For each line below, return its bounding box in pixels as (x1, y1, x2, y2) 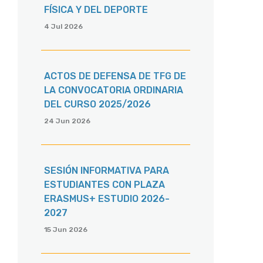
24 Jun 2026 (44, 117, 90, 126)
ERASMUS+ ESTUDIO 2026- (44, 193, 170, 205)
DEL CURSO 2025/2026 (44, 99, 151, 110)
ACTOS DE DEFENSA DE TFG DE (44, 70, 186, 82)
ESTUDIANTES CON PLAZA (44, 179, 165, 191)
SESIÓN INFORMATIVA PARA (44, 165, 169, 177)
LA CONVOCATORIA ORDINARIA (44, 85, 183, 96)
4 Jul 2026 (44, 22, 83, 31)
